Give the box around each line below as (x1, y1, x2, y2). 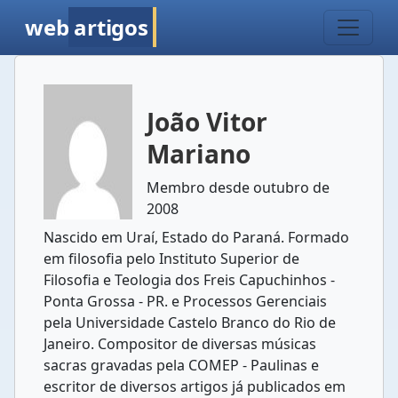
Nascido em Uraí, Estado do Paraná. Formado (44, 227, 349, 247)
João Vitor (147, 105, 267, 139)
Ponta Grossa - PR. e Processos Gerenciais (44, 291, 327, 311)
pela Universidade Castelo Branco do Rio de (44, 313, 336, 332)
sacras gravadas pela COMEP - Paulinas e (44, 355, 319, 375)
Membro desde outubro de (147, 178, 330, 197)
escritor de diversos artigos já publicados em (44, 377, 346, 396)
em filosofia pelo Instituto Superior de (44, 249, 299, 268)
